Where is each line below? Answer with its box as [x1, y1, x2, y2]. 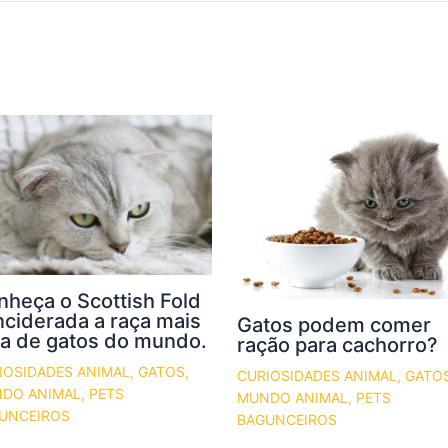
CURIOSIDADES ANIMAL [236, 366, 397, 384]
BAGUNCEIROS [236, 410, 337, 428]
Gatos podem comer [236, 312, 431, 337]
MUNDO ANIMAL [236, 388, 348, 406]
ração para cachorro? [236, 332, 438, 357]
